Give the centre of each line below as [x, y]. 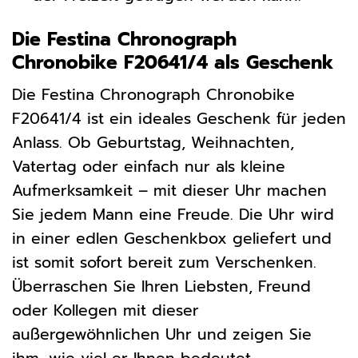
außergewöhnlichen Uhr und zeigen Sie [162, 335]
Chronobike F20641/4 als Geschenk [173, 62]
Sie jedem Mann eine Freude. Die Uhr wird [173, 215]
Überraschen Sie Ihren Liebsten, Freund [161, 287]
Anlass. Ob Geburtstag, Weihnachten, [153, 143]
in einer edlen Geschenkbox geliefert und [172, 239]
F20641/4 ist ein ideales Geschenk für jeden [179, 119]
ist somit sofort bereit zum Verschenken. [164, 263]
